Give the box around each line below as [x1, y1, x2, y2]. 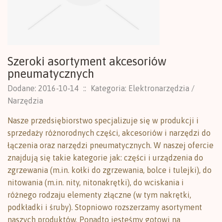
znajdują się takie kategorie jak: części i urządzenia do [7, 153, 203, 162]
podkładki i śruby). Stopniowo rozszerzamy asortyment [7, 203, 202, 212]
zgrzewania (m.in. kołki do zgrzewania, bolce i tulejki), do [7, 166, 212, 174]
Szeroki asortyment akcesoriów [7, 55, 166, 68]
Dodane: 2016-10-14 [7, 84, 79, 93]
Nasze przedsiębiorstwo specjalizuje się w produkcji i [7, 116, 199, 125]
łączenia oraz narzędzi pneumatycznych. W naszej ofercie [7, 141, 214, 150]
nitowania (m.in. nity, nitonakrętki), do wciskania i [7, 178, 184, 187]
